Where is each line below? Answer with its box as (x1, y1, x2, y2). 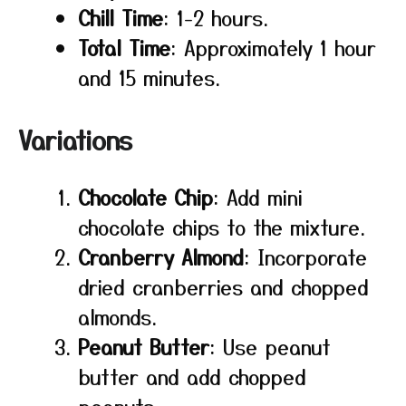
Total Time (78, 33, 170, 62)
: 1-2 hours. (163, 3, 268, 32)
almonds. (78, 302, 157, 331)
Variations (18, 121, 132, 158)
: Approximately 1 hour (170, 33, 376, 62)
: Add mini (213, 182, 303, 211)
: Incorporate (244, 242, 367, 271)
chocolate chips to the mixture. (78, 212, 365, 241)
